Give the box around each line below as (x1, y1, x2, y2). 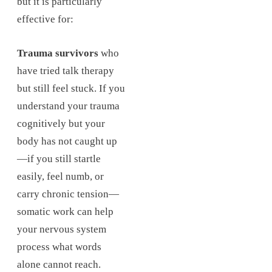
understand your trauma (17, 100, 120, 112)
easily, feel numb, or (17, 171, 104, 183)
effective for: (17, 13, 73, 25)
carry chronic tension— (17, 188, 119, 200)
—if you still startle (17, 153, 101, 165)
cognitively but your (17, 118, 105, 130)
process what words (17, 241, 101, 253)
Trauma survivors (17, 47, 98, 59)
